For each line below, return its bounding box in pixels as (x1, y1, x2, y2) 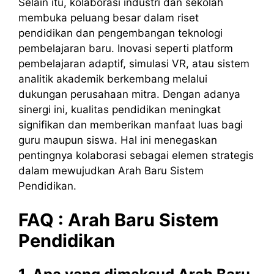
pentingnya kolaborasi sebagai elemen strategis (18, 149, 254, 162)
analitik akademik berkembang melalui (18, 73, 207, 86)
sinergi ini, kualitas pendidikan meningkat (18, 103, 221, 116)
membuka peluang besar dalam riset (18, 12, 199, 24)
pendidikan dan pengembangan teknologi (18, 27, 223, 40)
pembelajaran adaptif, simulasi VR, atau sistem (18, 57, 250, 70)
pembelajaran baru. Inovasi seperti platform (18, 42, 233, 55)
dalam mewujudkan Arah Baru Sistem (18, 165, 204, 177)
